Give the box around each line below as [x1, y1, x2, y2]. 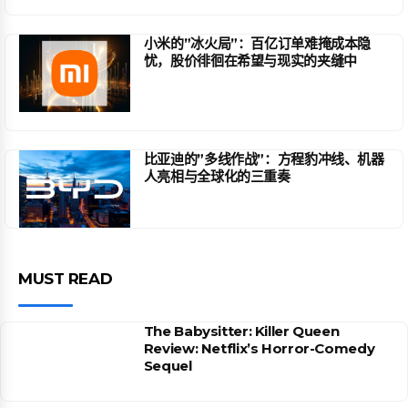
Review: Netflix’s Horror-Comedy [143, 340, 375, 357]
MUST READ [18, 270, 113, 288]
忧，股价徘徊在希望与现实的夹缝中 [143, 51, 357, 69]
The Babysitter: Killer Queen [143, 322, 340, 340]
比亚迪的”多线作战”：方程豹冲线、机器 [143, 149, 384, 168]
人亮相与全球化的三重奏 [143, 167, 291, 185]
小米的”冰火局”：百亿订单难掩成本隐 [143, 34, 372, 52]
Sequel [143, 357, 192, 374]
